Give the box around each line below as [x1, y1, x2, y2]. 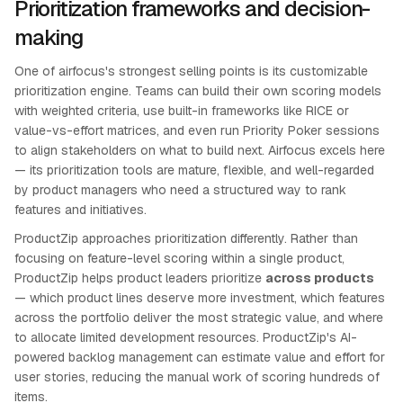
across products [265, 270, 374, 286]
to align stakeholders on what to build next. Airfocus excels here [14, 142, 385, 158]
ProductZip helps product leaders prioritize [14, 270, 265, 286]
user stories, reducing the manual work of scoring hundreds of [14, 369, 380, 385]
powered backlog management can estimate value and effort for [14, 349, 385, 365]
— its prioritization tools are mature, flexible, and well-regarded [14, 162, 374, 178]
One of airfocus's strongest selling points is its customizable [14, 63, 368, 79]
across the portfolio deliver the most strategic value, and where [14, 309, 383, 326]
